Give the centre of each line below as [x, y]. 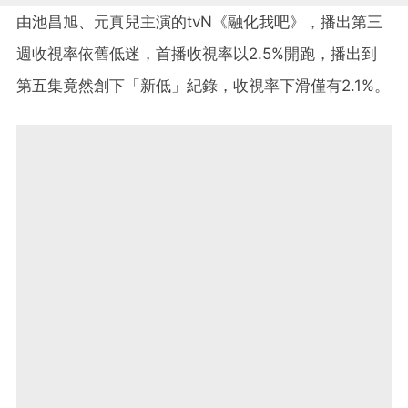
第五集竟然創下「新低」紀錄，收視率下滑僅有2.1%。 [203, 85]
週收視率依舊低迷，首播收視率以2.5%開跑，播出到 [197, 53]
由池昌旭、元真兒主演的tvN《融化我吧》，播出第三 [199, 21]
